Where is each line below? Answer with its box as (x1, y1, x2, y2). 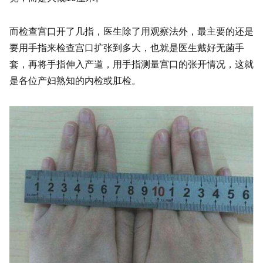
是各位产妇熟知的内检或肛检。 (9, 76, 141, 86)
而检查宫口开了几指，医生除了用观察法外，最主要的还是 (9, 26, 254, 37)
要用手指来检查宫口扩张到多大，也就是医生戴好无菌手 (9, 43, 244, 53)
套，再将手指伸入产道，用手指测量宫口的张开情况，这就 (9, 59, 254, 70)
